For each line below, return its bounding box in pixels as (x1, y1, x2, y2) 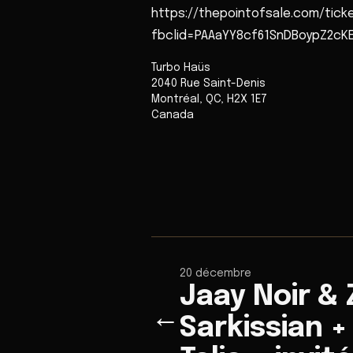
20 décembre (180, 268, 251, 279)
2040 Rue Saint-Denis (151, 78, 266, 89)
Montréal (151, 94, 199, 105)
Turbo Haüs (151, 62, 210, 73)
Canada (151, 110, 194, 121)
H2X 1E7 (227, 94, 267, 105)
